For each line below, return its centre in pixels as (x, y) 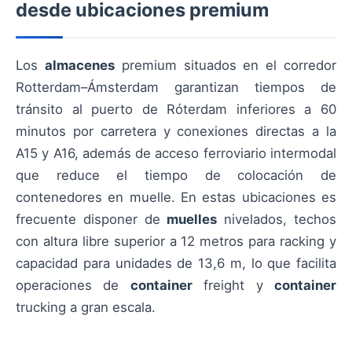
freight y (233, 285)
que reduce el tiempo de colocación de (176, 175)
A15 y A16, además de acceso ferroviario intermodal (176, 153)
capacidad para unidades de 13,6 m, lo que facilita (176, 263)
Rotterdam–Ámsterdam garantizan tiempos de (176, 87)
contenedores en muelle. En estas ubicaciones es (176, 197)
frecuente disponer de (92, 219)
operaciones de (73, 285)
